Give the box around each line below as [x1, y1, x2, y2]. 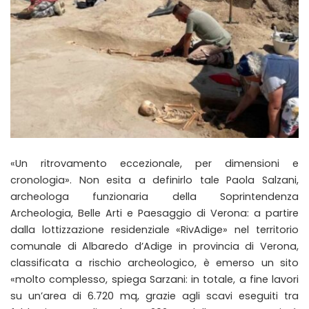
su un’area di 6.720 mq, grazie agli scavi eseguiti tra [10, 288, 299, 303]
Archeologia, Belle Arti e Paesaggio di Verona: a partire [10, 206, 299, 220]
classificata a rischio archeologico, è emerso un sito [10, 255, 299, 270]
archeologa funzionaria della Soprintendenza [10, 189, 299, 203]
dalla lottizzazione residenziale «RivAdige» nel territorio [10, 222, 299, 237]
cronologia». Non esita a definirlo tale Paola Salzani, [10, 172, 299, 187]
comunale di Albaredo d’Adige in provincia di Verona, [10, 239, 299, 253]
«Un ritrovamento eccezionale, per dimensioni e [10, 156, 299, 170]
